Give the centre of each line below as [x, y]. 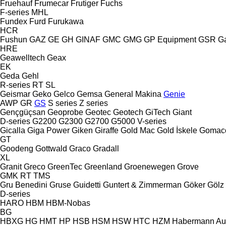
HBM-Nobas [68, 203]
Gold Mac [138, 130]
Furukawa [66, 21]
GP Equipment [170, 39]
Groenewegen [150, 166]
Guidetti [87, 185]
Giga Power [48, 130]
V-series [152, 121]
